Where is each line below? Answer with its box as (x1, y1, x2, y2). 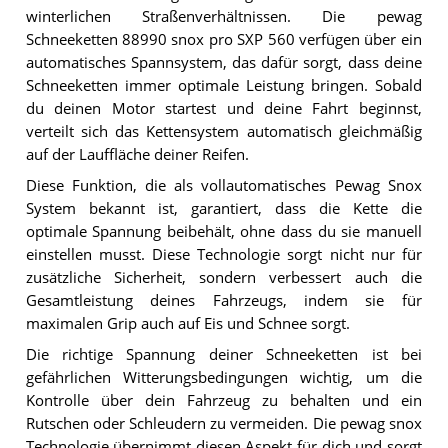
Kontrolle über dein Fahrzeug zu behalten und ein (25, 390, 422, 410)
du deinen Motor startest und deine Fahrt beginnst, (25, 99, 422, 119)
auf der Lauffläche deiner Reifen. (25, 145, 249, 165)
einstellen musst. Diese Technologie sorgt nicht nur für (25, 245, 422, 265)
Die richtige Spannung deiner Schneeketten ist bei (25, 344, 422, 364)
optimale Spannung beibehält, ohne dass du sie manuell (25, 222, 422, 242)
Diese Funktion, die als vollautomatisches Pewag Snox (25, 176, 422, 196)
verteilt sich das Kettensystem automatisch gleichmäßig (25, 122, 422, 142)
